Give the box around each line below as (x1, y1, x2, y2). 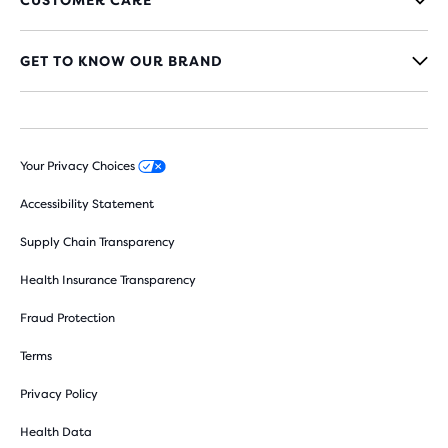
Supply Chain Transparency (20, 234, 175, 249)
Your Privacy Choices (20, 158, 138, 173)
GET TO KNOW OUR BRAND (20, 52, 223, 69)
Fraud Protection (20, 310, 115, 325)
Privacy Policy (20, 386, 98, 401)
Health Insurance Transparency (20, 272, 196, 287)
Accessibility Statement (20, 196, 154, 211)
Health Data (20, 424, 92, 439)
